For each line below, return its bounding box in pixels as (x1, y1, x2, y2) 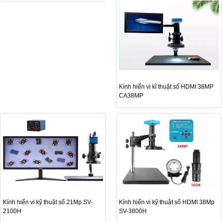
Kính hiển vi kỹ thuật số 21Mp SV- (3, 199, 93, 206)
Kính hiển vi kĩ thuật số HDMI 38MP (119, 83, 214, 91)
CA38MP (119, 92, 143, 100)
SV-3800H (119, 208, 147, 215)
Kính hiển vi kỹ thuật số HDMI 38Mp (119, 199, 215, 206)
